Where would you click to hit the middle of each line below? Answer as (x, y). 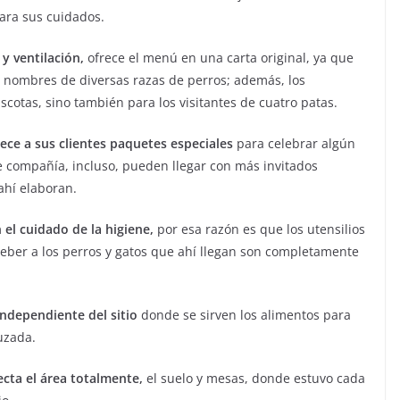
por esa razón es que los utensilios (259, 229)
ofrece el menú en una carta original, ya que (219, 58)
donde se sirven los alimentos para (244, 315)
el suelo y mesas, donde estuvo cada (254, 378)
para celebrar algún (294, 143)
